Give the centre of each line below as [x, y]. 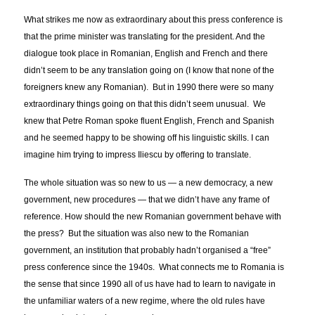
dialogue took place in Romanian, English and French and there [146, 54]
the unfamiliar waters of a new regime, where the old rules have [145, 301]
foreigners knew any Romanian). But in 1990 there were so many [149, 88]
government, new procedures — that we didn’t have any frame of [147, 200]
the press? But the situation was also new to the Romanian [137, 234]
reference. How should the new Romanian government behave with [153, 217]
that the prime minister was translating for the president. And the [145, 37]
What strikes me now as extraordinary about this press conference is [154, 20]
